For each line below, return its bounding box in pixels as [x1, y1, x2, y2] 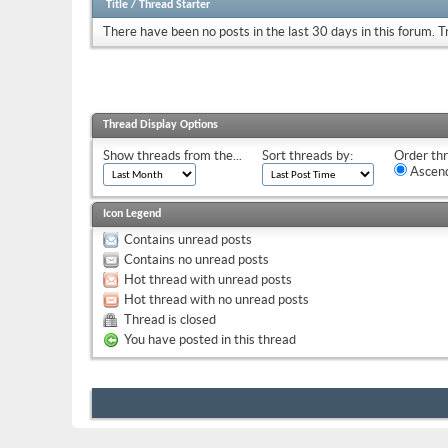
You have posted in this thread [124, 331, 296, 347]
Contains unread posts [124, 231, 252, 247]
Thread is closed [124, 311, 216, 327]
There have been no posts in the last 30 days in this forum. [103, 24, 435, 40]
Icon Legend [103, 207, 161, 220]
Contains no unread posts [124, 251, 269, 267]
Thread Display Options [103, 118, 218, 131]
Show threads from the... [103, 147, 242, 163]
